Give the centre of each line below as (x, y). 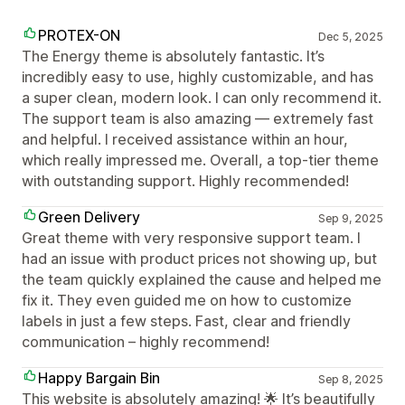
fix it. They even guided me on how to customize (187, 300)
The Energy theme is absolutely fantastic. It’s (173, 56)
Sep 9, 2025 (350, 218)
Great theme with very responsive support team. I (191, 238)
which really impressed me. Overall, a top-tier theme (200, 160)
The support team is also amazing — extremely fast (198, 118)
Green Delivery (89, 217)
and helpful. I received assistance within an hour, (185, 139)
